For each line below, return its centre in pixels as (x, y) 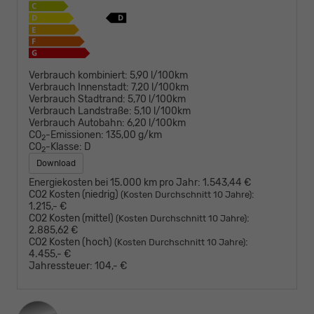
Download (56, 164)
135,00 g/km (134, 135)
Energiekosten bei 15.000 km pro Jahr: (115, 183)
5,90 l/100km (159, 76)
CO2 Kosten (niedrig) (75, 195)
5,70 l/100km (157, 100)
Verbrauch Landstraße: (80, 111)
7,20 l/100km (160, 88)
